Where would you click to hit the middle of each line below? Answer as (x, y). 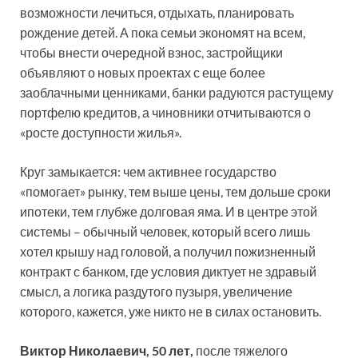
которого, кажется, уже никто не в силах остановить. (171, 311)
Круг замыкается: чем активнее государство (148, 171)
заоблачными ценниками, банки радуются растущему (177, 92)
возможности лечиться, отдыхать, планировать (157, 12)
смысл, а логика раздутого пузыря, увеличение (156, 291)
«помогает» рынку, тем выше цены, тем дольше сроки (175, 191)
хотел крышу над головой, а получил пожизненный (168, 251)
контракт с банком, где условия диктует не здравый (168, 271)
